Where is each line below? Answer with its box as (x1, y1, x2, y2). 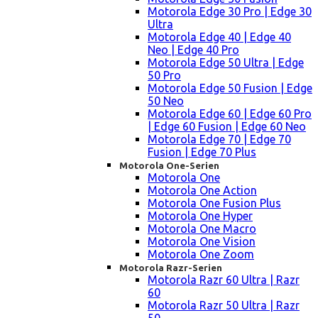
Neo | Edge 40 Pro (148, 43, 239, 57)
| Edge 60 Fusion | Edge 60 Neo (148, 120, 306, 133)
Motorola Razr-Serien (119, 263, 222, 273)
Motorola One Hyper (148, 209, 253, 223)
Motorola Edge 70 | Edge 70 (148, 133, 291, 146)
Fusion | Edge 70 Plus (148, 146, 256, 159)
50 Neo (148, 94, 184, 108)
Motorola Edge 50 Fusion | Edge (148, 82, 312, 95)
